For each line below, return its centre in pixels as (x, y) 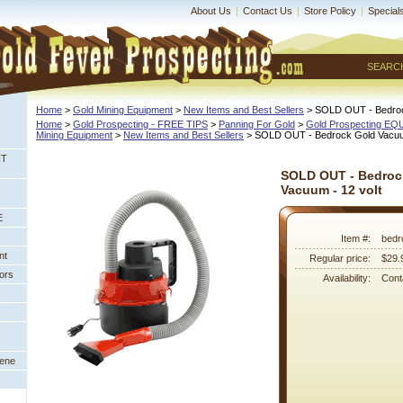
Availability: (347, 278)
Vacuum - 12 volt (331, 190)
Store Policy (330, 11)
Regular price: (340, 258)
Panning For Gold (257, 124)
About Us (211, 11)
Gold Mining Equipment (123, 110)
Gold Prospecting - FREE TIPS (140, 124)
